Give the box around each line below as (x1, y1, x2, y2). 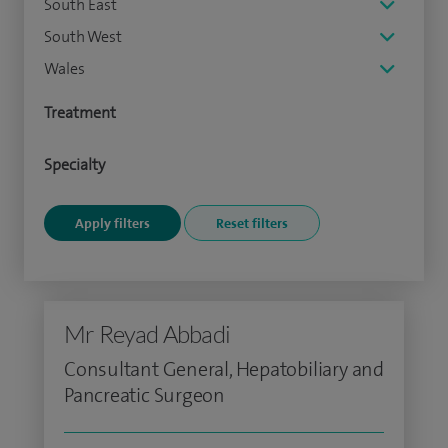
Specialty (44, 154, 105, 175)
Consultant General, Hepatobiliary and (64, 356, 384, 382)
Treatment (44, 102, 116, 123)
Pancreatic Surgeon (64, 382, 226, 408)
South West (44, 26, 122, 47)
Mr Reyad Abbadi (64, 319, 230, 349)
